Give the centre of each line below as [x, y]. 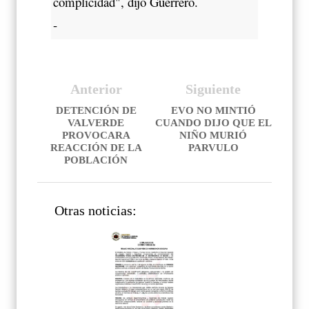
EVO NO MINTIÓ [213, 110]
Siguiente [213, 89]
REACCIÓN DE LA [96, 147]
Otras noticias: [96, 210]
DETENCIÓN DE [96, 110]
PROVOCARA [96, 135]
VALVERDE [96, 122]
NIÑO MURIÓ [213, 135]
